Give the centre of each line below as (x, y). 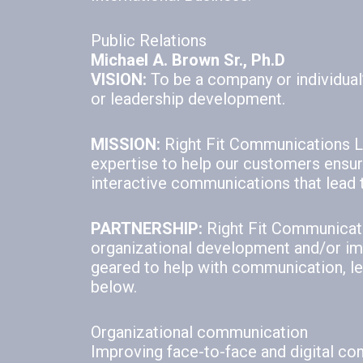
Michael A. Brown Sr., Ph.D (188, 60)
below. (114, 287)
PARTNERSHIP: (147, 229)
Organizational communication (199, 333)
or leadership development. (188, 99)
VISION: (119, 80)
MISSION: (126, 145)
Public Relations (149, 41)
